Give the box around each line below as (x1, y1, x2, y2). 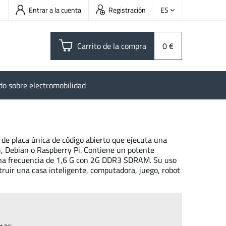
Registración (108, 5, 146, 15)
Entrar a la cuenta (29, 5, 81, 15)
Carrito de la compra (77, 40, 146, 52)
